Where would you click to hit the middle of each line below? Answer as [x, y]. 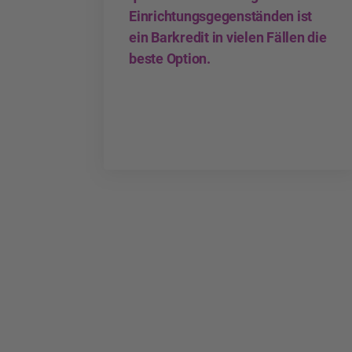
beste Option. [170, 58]
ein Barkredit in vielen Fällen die [228, 37]
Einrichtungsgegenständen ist [220, 16]
